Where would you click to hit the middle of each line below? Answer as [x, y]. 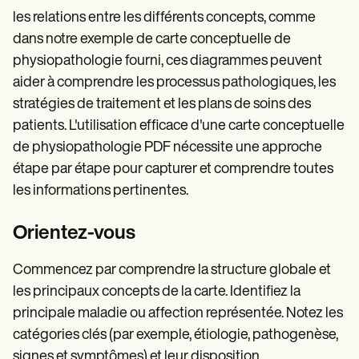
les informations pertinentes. [101, 192]
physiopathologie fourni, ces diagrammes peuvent [167, 62]
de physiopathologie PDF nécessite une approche [167, 148]
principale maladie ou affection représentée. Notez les [178, 314]
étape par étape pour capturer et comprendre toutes [173, 170]
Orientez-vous [74, 234]
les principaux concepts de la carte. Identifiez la [157, 292]
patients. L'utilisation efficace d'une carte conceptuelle [179, 127]
